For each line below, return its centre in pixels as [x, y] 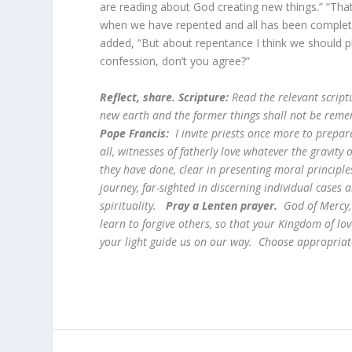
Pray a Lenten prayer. [222, 205]
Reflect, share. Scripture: [166, 97]
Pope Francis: [135, 133]
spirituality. [133, 205]
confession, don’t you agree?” [175, 61]
